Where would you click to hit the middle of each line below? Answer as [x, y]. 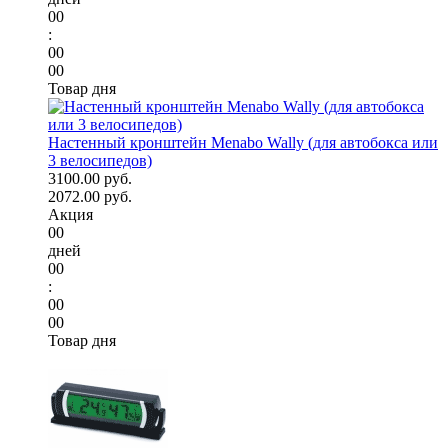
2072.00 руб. [90, 197]
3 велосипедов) [100, 161]
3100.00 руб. [90, 179]
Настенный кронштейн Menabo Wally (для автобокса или [243, 143]
